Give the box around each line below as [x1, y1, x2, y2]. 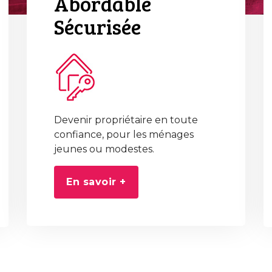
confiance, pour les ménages [54, 129, 194, 140]
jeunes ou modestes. [54, 143, 154, 155]
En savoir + [66, 176, 126, 188]
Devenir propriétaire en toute [54, 114, 198, 126]
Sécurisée [54, 12, 141, 41]
